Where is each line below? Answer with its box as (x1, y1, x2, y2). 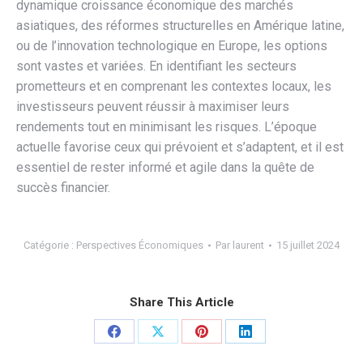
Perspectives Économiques (76, 238, 203, 251)
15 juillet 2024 (276, 238, 340, 251)
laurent (233, 238, 264, 251)
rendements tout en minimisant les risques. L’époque (16, 118, 317, 135)
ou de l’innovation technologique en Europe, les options (16, 37, 327, 53)
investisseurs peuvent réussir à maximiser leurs (16, 98, 289, 114)
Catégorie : (23, 238, 76, 251)
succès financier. (16, 179, 110, 195)
